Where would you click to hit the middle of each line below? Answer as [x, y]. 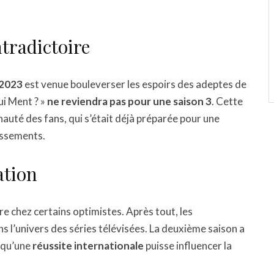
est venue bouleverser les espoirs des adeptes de [135, 84]
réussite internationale [88, 246]
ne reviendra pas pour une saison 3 [129, 102]
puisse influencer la [188, 246]
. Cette [227, 102]
